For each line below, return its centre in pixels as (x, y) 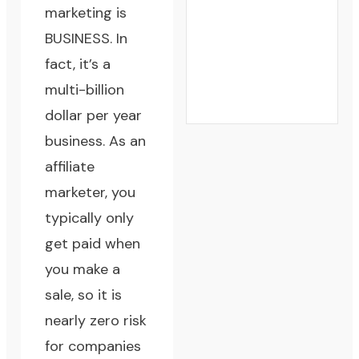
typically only (90, 218)
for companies (93, 347)
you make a (83, 270)
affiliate (70, 167)
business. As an (96, 141)
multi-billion (85, 90)
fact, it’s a (78, 65)
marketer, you (91, 193)
